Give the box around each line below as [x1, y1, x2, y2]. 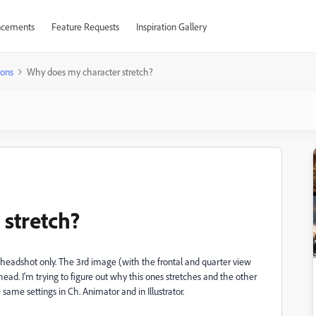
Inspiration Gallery [135, 20, 207, 32]
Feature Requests [51, 20, 119, 32]
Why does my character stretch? [27, 66, 153, 78]
